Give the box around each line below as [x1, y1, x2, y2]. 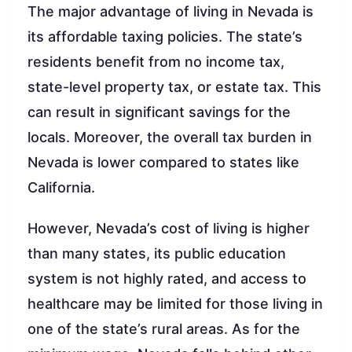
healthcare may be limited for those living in [27, 295, 323, 313]
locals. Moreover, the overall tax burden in [27, 129, 312, 146]
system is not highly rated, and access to [27, 270, 306, 288]
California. [27, 179, 95, 196]
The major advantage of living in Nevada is [27, 3, 313, 20]
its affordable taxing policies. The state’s [27, 28, 302, 46]
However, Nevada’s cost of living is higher [27, 220, 310, 237]
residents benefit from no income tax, [27, 53, 284, 71]
